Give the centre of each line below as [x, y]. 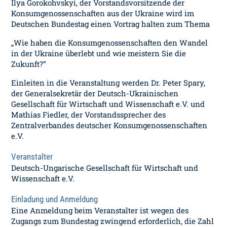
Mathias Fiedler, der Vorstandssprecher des [89, 115]
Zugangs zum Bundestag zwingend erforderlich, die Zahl [113, 221]
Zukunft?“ [29, 64]
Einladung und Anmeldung [55, 199]
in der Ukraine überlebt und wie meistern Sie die [99, 53]
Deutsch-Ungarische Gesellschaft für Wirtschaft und [105, 168]
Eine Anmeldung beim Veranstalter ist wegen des [100, 210]
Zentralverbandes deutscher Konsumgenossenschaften [109, 125]
